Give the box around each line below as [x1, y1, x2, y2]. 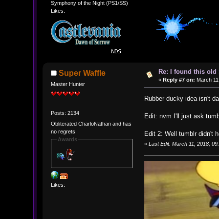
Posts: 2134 [50, 110, 79, 116]
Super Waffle [59, 69, 106, 78]
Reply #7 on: [162, 77, 195, 83]
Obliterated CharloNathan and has [50, 120, 131, 127]
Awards [57, 136, 77, 142]
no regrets [50, 128, 75, 134]
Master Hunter [50, 81, 85, 88]
